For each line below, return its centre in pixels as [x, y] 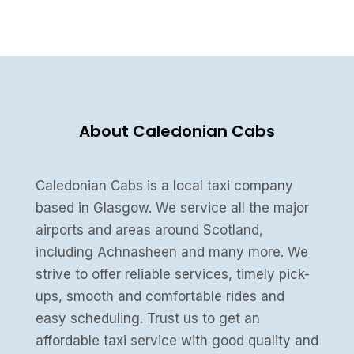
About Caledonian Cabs [177, 132]
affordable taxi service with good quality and [177, 341]
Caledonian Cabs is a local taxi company [164, 186]
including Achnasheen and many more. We [171, 252]
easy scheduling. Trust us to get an [147, 319]
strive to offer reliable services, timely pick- [172, 275]
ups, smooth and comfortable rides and [160, 297]
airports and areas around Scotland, [149, 230]
